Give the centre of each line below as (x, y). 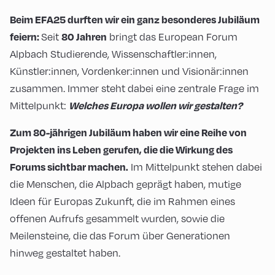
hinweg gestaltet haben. (65, 252)
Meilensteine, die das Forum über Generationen (120, 235)
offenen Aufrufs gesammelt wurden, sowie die (117, 218)
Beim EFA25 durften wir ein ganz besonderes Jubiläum (135, 19)
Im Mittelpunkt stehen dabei (195, 166)
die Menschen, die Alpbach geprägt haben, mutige (126, 184)
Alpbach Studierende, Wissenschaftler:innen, (113, 53)
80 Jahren (84, 36)
